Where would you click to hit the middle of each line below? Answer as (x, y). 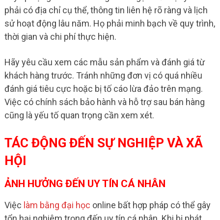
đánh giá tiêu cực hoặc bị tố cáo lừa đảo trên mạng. (103, 88)
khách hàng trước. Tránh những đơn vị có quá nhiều (103, 75)
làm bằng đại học (57, 205)
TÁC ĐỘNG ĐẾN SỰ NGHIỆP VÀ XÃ (103, 143)
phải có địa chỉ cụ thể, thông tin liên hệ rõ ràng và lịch (106, 10)
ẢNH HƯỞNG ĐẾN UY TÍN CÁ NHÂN (85, 183)
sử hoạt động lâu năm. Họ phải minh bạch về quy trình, (110, 23)
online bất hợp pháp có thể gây (150, 205)
